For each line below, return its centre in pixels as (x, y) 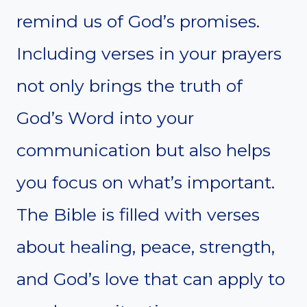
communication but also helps (144, 150)
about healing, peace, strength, (146, 246)
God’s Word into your (105, 118)
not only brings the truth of (130, 85)
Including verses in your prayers (149, 53)
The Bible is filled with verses (138, 214)
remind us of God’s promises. (138, 21)
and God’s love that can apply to (151, 279)
